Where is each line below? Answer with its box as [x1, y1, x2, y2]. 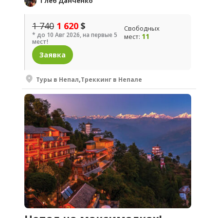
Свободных [124, 24, 160, 33]
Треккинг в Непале [81, 75, 142, 84]
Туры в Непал [36, 75, 79, 84]
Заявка [39, 50, 66, 60]
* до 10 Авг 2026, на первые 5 [32, 31, 117, 39]
